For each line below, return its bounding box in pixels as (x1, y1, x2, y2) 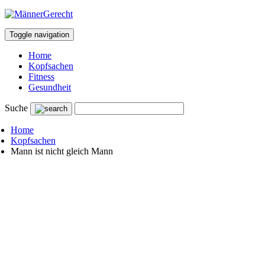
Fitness (28, 72, 54, 82)
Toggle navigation (9, 30, 69, 39)
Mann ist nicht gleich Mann (11, 146, 113, 156)
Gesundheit (28, 82, 71, 92)
